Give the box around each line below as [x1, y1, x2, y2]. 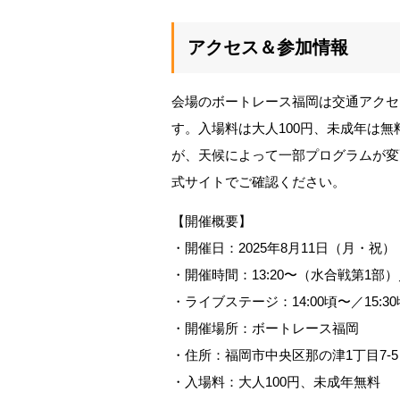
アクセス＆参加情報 [187, 37, 348, 57]
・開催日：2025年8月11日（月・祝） [171, 240, 396, 255]
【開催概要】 [171, 213, 252, 229]
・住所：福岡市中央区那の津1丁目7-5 [171, 347, 398, 362]
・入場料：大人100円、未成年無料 [171, 374, 380, 389]
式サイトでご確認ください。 [171, 174, 346, 189]
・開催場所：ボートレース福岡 [171, 321, 359, 336]
